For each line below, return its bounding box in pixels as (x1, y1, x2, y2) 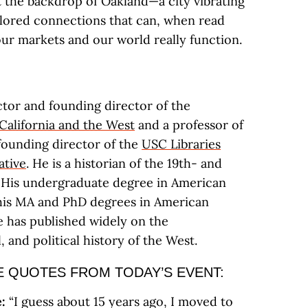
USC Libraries (142, 136, 221, 152)
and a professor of (135, 117, 243, 133)
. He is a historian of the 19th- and (26, 155, 222, 171)
